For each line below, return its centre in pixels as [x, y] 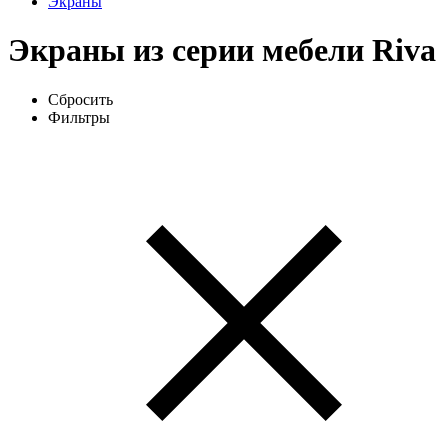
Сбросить [80, 99]
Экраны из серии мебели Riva [222, 50]
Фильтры [79, 117]
